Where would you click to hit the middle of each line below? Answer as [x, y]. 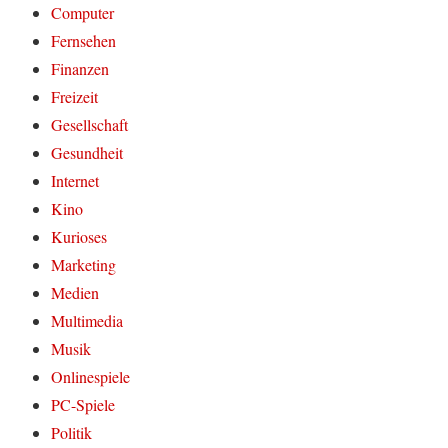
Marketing [84, 264]
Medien [75, 292]
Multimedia [87, 320]
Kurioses [79, 236]
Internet [75, 180]
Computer [83, 12]
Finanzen [80, 68]
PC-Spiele [83, 404]
